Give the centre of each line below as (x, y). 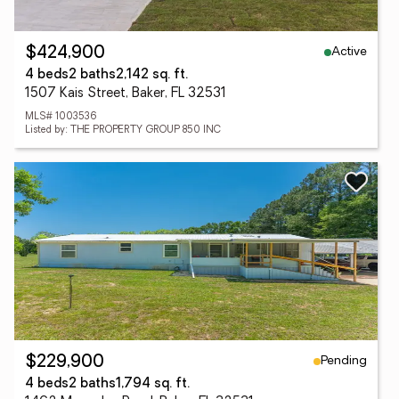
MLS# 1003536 (61, 117)
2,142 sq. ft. (152, 75)
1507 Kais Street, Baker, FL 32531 (126, 94)
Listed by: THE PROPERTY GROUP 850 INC (123, 130)
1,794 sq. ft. (153, 384)
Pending (344, 361)
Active (349, 52)
